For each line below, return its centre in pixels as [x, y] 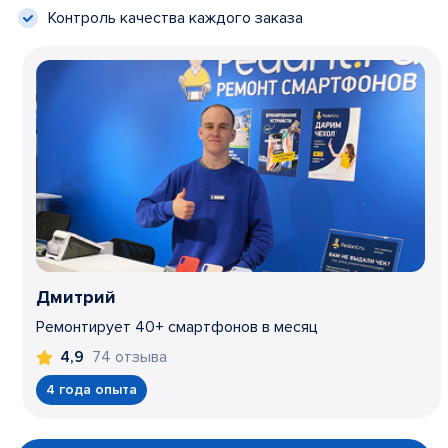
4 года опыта [92, 389]
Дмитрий [76, 297]
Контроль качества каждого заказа [175, 17]
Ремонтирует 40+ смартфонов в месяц [177, 327]
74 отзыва [130, 356]
